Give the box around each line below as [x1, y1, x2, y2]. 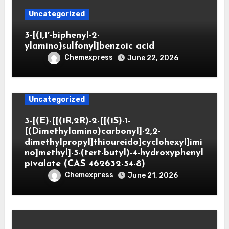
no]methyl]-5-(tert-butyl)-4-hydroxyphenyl [24, 148, 203, 158]
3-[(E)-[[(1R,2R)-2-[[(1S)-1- [24, 116, 130, 126]
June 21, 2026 [127, 171, 178, 180]
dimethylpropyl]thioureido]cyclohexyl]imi [24, 137, 202, 147]
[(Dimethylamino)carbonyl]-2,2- [24, 126, 161, 136]
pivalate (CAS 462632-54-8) [24, 158, 145, 169]
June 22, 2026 [127, 53, 178, 62]
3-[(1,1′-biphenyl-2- [24, 30, 100, 40]
